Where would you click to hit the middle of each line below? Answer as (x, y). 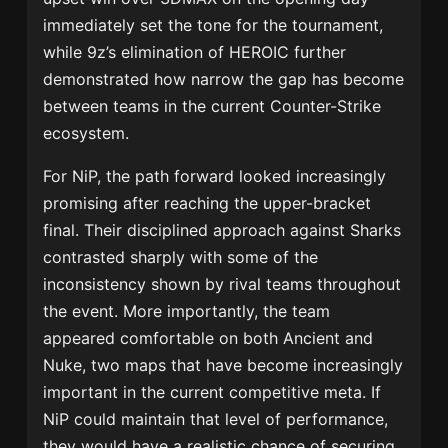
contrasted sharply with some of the (181, 257)
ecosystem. (89, 133)
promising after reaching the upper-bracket (207, 203)
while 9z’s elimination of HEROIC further (195, 52)
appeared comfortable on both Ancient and (208, 338)
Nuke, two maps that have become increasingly (223, 365)
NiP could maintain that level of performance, (216, 419)
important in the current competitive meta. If (212, 392)
